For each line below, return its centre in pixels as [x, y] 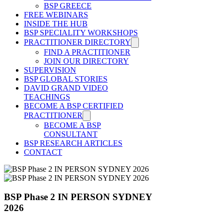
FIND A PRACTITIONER [87, 52]
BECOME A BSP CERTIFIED [74, 106]
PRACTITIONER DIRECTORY [77, 42]
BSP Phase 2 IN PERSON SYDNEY [78, 197]
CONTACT [43, 152]
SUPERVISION [50, 70]
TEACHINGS [47, 97]
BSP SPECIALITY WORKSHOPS [81, 32]
